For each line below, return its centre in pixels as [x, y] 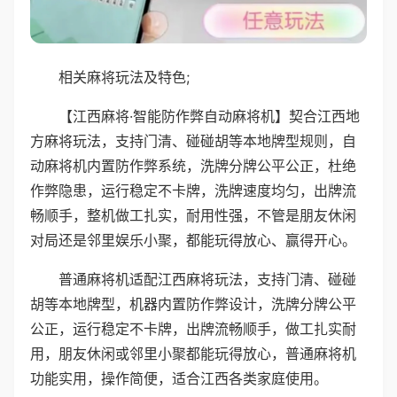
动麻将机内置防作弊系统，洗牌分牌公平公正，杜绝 [193, 165]
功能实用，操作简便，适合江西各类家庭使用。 [179, 378]
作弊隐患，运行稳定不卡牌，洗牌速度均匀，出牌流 [193, 190]
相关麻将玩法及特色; [124, 77]
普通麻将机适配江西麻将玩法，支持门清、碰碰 [207, 279]
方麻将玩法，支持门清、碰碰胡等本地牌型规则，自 [193, 140]
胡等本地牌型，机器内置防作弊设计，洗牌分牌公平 [193, 304]
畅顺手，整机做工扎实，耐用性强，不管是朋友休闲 [193, 215]
